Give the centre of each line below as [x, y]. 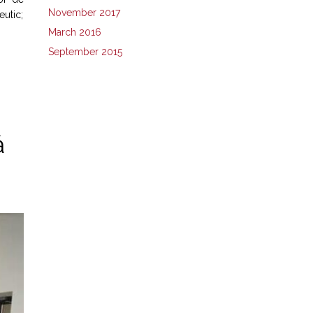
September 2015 [85, 51]
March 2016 [74, 32]
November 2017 [84, 12]
